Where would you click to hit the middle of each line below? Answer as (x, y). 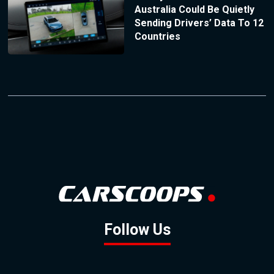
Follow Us (137, 230)
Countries (157, 36)
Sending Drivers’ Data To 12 (199, 23)
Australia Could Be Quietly (194, 9)
